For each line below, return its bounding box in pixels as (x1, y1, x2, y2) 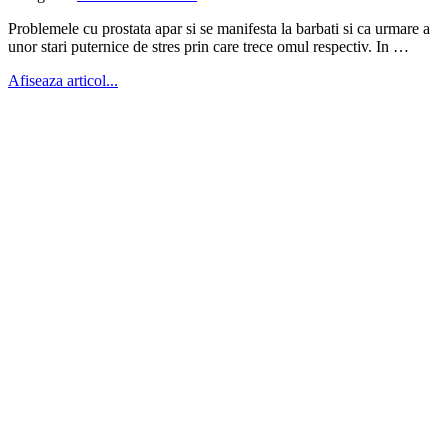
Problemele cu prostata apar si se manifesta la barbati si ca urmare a (8, 19, 430, 37)
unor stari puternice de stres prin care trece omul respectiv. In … (8, 37, 409, 55)
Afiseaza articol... (8, 71, 118, 89)
